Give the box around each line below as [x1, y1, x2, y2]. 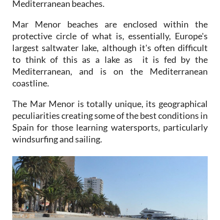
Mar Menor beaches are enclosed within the [12, 18, 208, 29]
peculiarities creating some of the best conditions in [12, 110, 208, 121]
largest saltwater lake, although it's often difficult [12, 42, 208, 53]
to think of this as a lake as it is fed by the [12, 54, 208, 65]
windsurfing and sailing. [12, 133, 102, 144]
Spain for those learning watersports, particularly [12, 121, 208, 133]
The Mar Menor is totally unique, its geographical [12, 98, 208, 109]
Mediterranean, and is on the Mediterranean [12, 65, 208, 77]
